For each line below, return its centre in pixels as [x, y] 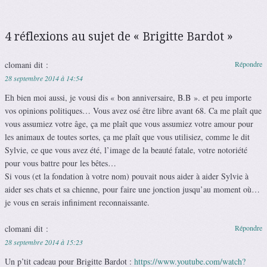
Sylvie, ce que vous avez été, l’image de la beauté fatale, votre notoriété [126, 150]
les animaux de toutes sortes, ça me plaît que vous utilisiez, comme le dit [127, 136]
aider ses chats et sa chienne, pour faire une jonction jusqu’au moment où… [132, 189]
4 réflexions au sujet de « [74, 36]
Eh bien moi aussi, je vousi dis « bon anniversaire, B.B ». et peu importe [128, 97]
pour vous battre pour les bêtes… [60, 163]
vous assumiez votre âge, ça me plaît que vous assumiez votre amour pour [129, 123]
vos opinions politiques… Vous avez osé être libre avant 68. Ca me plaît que [133, 110]
